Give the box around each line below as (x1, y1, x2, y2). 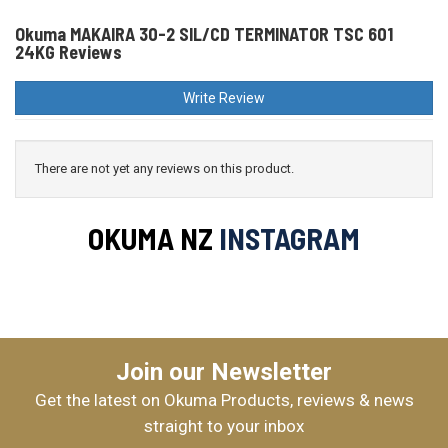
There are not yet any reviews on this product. (35, 161, 294, 176)
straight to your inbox (144, 416, 304, 436)
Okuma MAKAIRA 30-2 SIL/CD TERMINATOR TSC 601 (15, 23, 393, 45)
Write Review (183, 90, 265, 106)
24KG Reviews (15, 41, 122, 63)
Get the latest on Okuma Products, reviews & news (34, 390, 414, 410)
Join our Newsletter (116, 358, 332, 386)
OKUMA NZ (88, 220, 213, 256)
